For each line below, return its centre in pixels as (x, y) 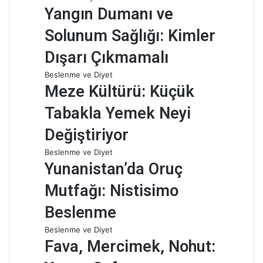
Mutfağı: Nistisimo (112, 191)
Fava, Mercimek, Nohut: (130, 247)
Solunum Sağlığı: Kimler (130, 36)
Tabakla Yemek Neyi (118, 113)
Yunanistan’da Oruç (114, 169)
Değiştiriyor (87, 135)
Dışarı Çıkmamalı (107, 58)
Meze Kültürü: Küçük (119, 92)
